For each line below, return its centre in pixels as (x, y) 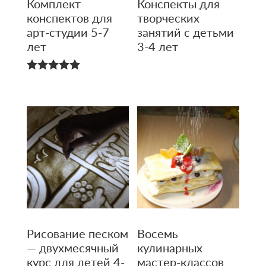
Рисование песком (77, 234)
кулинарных (170, 248)
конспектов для (69, 18)
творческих (169, 18)
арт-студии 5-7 (68, 32)
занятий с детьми (186, 32)
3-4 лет (158, 46)
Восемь (158, 234)
